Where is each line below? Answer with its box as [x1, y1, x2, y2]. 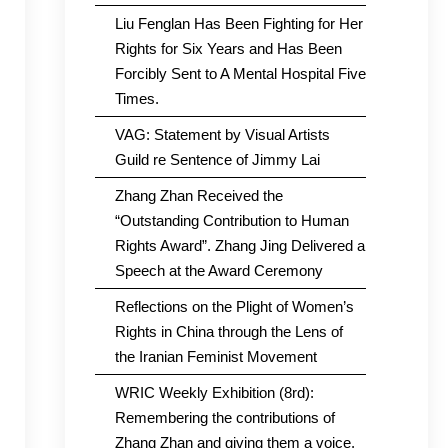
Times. [114, 90, 159, 107]
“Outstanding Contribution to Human [114, 212, 349, 229]
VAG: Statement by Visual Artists [114, 126, 330, 143]
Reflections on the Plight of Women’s [114, 298, 354, 315]
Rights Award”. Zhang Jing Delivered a [114, 237, 365, 254]
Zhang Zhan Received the [114, 187, 283, 204]
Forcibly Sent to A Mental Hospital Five [114, 65, 366, 82]
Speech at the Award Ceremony [114, 262, 323, 279]
